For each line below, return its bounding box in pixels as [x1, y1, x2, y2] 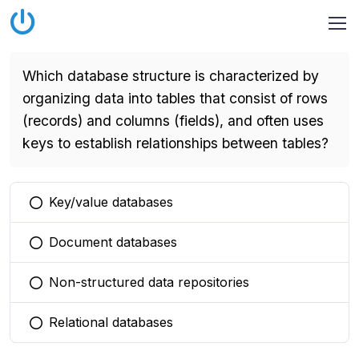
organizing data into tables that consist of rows [22, 90, 328, 107]
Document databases [49, 234, 177, 250]
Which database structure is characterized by [22, 67, 319, 84]
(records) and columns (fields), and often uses [22, 112, 324, 129]
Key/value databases [49, 194, 173, 210]
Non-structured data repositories [49, 274, 249, 290]
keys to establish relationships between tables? [22, 135, 329, 151]
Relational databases [49, 314, 173, 330]
